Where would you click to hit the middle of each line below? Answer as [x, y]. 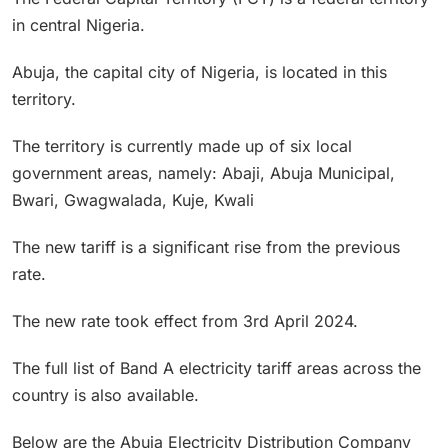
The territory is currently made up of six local [182, 145]
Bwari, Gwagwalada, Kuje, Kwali [133, 199]
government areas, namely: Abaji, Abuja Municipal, [203, 172]
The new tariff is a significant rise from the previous [206, 246]
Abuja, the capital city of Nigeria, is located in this [199, 71]
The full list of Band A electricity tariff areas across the [216, 367]
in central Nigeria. [78, 24]
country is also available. [105, 394]
